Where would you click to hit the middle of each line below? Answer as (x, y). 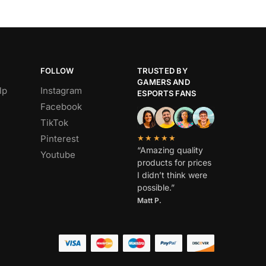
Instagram (61, 90)
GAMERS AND (164, 82)
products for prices (175, 162)
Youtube (58, 154)
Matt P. (150, 200)
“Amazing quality (170, 150)
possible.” (156, 187)
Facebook (61, 106)
